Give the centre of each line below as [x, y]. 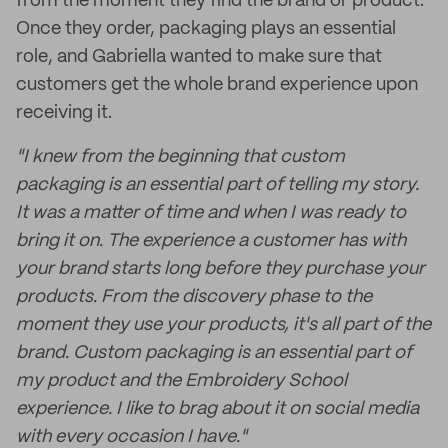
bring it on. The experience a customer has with [211, 241]
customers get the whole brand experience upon [217, 85]
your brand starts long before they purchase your [220, 269]
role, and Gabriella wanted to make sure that [199, 57]
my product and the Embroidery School [181, 381]
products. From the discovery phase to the [194, 297]
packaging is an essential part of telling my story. [217, 185]
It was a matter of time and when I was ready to [211, 213]
